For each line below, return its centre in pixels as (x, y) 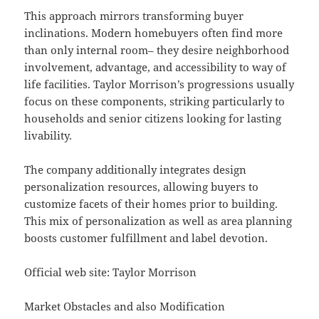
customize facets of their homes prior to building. (151, 204)
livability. (48, 136)
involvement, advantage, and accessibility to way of (156, 67)
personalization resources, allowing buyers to (142, 187)
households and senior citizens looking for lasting (153, 119)
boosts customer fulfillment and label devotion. (146, 238)
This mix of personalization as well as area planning (158, 221)
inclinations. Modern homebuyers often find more (154, 33)
